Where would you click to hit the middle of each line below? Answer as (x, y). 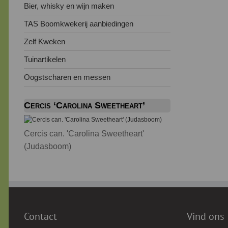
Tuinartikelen (45, 60)
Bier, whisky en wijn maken (69, 6)
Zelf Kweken (45, 42)
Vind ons (205, 217)
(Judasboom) (48, 147)
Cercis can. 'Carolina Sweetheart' (84, 134)
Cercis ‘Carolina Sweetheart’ (84, 106)
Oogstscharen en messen (67, 77)
